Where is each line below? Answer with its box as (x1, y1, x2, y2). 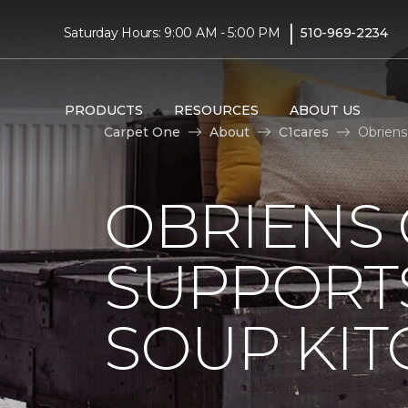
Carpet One (104, 123, 180, 140)
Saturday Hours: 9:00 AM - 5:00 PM (63, 24, 280, 41)
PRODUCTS (64, 101, 143, 118)
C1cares (279, 123, 329, 140)
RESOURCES (173, 101, 259, 118)
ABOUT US (289, 101, 361, 118)
